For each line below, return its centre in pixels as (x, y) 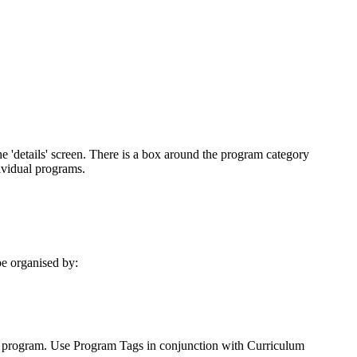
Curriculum (276, 346)
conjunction (189, 346)
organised (35, 263)
